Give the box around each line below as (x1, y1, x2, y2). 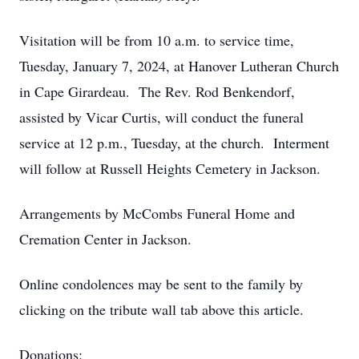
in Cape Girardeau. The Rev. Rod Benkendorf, (19, 82, 295, 101)
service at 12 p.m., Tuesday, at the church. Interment (19, 133, 329, 152)
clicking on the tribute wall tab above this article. (19, 300, 304, 319)
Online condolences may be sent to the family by (19, 274, 303, 293)
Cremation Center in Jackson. (19, 229, 192, 248)
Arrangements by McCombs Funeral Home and (19, 204, 295, 223)
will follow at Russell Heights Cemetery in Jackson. (19, 159, 321, 178)
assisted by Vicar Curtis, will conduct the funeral (19, 107, 304, 127)
